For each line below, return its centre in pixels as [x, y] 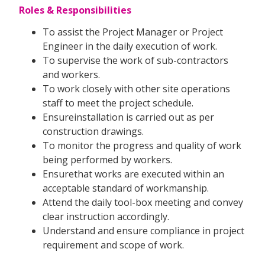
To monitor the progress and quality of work [142, 146]
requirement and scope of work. [113, 245]
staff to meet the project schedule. [118, 103]
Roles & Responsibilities [75, 10]
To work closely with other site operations [136, 89]
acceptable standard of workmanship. [126, 188]
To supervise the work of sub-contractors [135, 61]
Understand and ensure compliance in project [143, 231]
